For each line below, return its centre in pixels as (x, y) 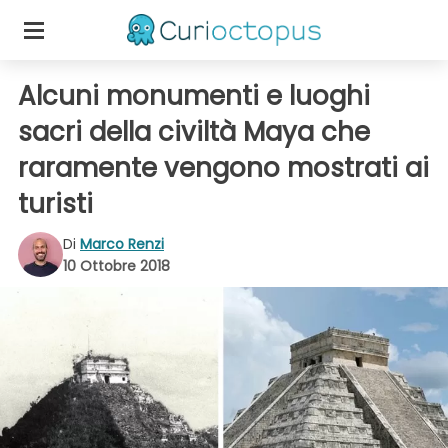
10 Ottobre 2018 (116, 265)
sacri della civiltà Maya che (194, 132)
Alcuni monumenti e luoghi (194, 96)
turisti (55, 204)
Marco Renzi (122, 243)
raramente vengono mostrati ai (223, 168)
